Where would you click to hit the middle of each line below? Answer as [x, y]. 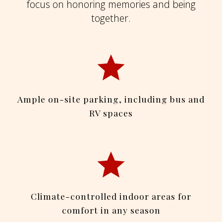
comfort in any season [111, 210]
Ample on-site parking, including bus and [111, 99]
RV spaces [111, 113]
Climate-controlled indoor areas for [111, 196]
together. [111, 18]
